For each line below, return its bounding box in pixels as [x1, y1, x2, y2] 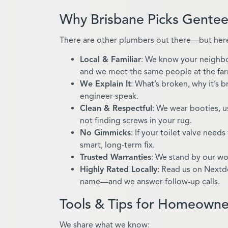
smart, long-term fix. [80, 139, 155, 150]
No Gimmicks [80, 127, 131, 138]
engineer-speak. [80, 91, 138, 101]
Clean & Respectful [80, 103, 152, 113]
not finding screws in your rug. [80, 115, 192, 126]
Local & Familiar [80, 54, 141, 65]
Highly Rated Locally [80, 164, 157, 175]
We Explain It [80, 78, 131, 89]
